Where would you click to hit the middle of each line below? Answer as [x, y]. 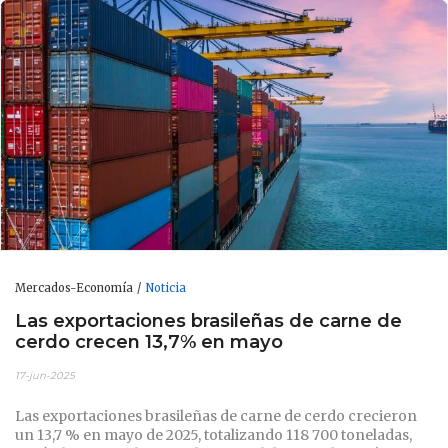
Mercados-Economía [74, 287]
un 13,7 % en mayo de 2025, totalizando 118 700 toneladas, [213, 434]
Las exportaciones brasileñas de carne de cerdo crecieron [216, 415]
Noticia [165, 287]
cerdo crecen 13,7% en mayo [149, 342]
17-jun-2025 [45, 375]
